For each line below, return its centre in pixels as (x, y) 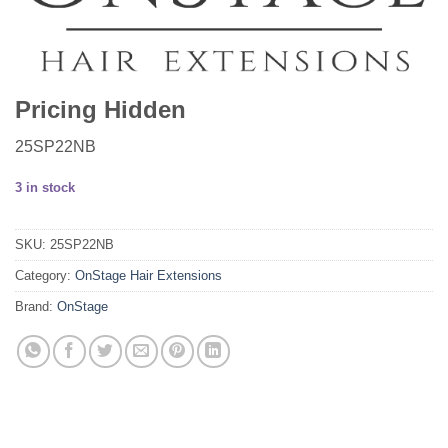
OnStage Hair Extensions (148, 276)
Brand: (36, 307)
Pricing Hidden (100, 110)
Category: (45, 276)
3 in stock (45, 187)
